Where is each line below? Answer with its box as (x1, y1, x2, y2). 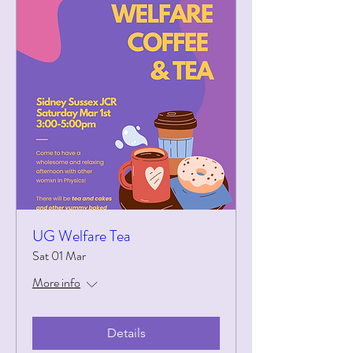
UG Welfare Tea (32, 225, 131, 247)
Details (106, 325, 146, 340)
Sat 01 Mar (32, 247, 86, 265)
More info (32, 273, 80, 292)
